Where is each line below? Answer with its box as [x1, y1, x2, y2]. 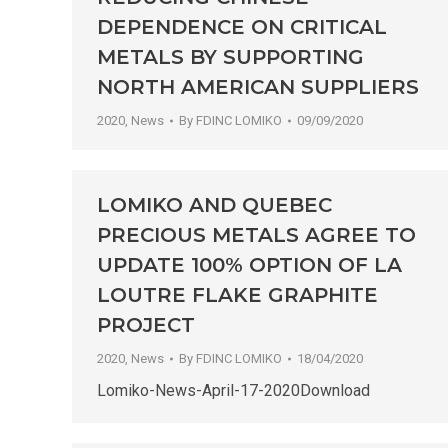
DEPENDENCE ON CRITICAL [97, 15, 387, 40]
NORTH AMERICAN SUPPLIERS [97, 75, 419, 100]
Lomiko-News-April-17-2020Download [97, 381, 370, 401]
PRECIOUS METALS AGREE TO [97, 223, 416, 248]
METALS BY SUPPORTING [97, 45, 364, 70]
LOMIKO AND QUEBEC [97, 193, 332, 218]
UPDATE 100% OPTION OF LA [97, 253, 402, 278]
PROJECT [97, 313, 195, 338]
